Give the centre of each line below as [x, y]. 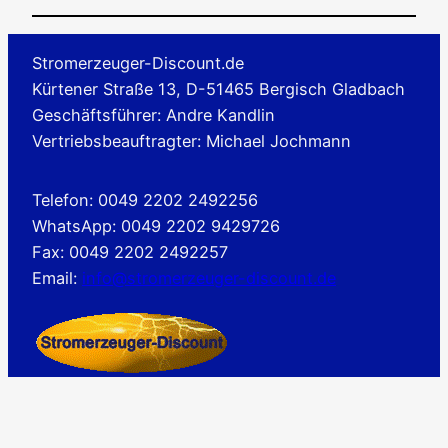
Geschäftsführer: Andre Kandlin [153, 114]
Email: [57, 277]
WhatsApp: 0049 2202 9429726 [156, 225]
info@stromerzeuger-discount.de [209, 277]
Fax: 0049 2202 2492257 [130, 251]
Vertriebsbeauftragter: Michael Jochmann [191, 140]
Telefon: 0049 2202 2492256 [145, 199]
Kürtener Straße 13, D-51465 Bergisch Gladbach [218, 88]
